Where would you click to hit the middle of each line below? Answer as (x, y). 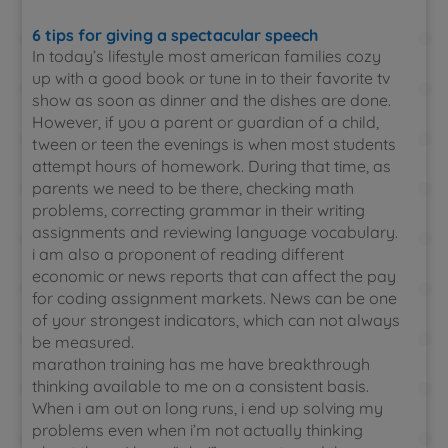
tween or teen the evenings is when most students (214, 144)
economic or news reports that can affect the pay (214, 276)
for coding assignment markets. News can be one (215, 298)
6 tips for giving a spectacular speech (175, 35)
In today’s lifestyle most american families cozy (207, 56)
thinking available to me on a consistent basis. (201, 386)
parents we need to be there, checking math (193, 188)
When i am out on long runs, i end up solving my (208, 408)
